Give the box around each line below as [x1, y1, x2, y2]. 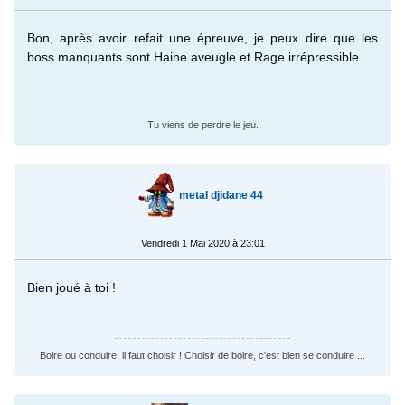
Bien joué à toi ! [27, 279, 119, 295]
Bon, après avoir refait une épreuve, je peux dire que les [27, 30, 378, 45]
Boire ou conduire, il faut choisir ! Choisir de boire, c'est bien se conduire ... [40, 349, 365, 361]
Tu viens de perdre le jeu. [146, 118, 259, 130]
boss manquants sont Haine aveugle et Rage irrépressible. [27, 49, 363, 64]
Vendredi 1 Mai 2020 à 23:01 [140, 237, 265, 249]
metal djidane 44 [178, 188, 263, 202]
